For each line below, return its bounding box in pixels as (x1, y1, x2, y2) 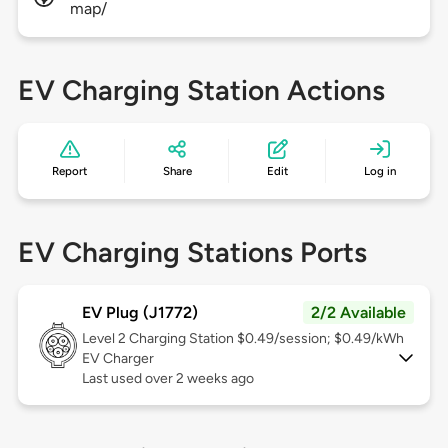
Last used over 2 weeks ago (81, 370, 254, 388)
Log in (363, 164, 396, 179)
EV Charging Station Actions (17, 73, 385, 108)
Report (52, 164, 88, 179)
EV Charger (81, 350, 154, 368)
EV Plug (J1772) (81, 303, 198, 323)
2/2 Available (311, 303, 407, 323)
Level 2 (81, 330, 129, 348)
